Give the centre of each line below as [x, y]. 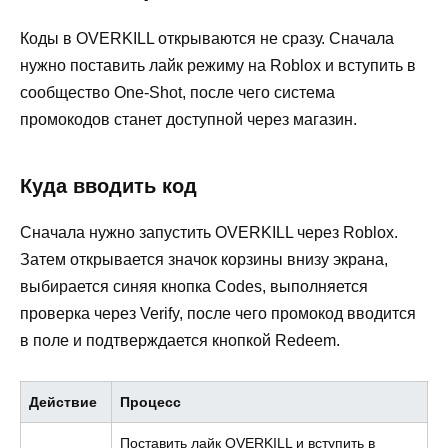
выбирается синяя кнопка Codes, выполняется [194, 286]
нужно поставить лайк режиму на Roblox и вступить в [218, 65]
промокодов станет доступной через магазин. [188, 119]
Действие [63, 401]
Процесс [150, 401]
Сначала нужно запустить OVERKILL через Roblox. [209, 232]
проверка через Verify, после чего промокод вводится [218, 313]
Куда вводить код [108, 185]
